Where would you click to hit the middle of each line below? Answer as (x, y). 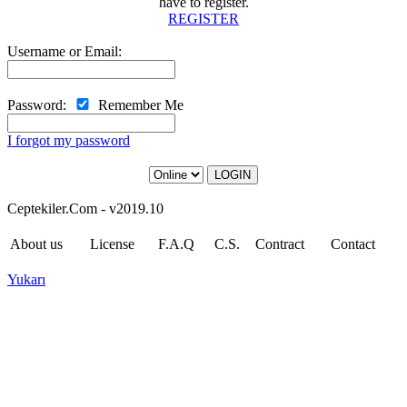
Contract (280, 244)
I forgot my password (69, 140)
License (112, 244)
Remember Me (139, 105)
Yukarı (26, 279)
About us (36, 244)
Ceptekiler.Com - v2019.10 (85, 208)
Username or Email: (65, 51)
